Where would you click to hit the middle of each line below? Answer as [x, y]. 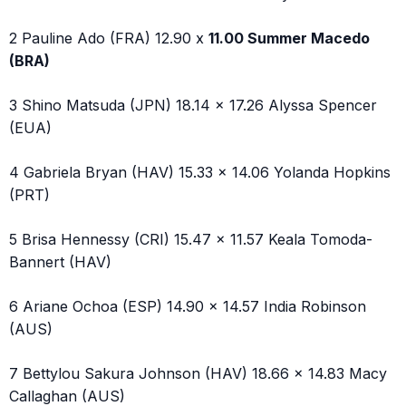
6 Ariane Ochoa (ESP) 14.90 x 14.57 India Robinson [188, 306]
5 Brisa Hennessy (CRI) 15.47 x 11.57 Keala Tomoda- [191, 239]
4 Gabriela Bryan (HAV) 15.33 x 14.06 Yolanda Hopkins [200, 172]
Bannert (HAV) [60, 261]
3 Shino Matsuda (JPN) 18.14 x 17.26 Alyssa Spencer [193, 105]
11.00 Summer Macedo [289, 38]
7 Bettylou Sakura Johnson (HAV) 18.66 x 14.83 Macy [198, 373]
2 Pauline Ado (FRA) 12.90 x [109, 38]
